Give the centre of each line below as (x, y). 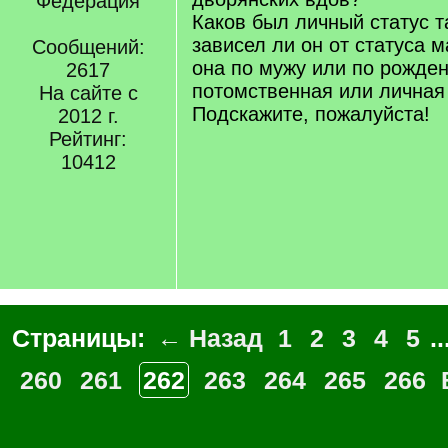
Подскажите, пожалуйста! (311, 114)
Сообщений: (88, 47)
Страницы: (82, 338)
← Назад (210, 338)
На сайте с (88, 93)
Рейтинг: (88, 139)
